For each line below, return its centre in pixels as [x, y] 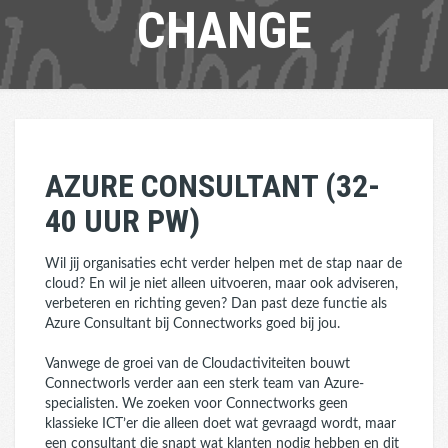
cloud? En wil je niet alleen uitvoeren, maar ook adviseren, [221, 284]
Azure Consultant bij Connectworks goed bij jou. [192, 324]
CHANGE [224, 31]
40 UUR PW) [122, 221]
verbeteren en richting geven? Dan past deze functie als [216, 304]
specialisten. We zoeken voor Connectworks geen [196, 404]
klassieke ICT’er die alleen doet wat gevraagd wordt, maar [220, 424]
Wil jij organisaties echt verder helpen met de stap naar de [223, 264]
